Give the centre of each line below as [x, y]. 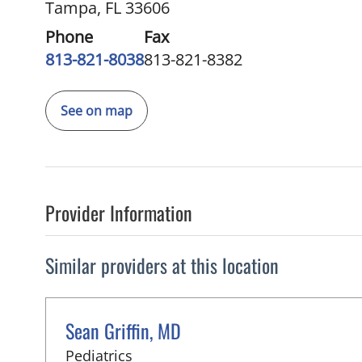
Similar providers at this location [162, 265]
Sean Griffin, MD [123, 330]
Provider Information [119, 213]
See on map [97, 111]
